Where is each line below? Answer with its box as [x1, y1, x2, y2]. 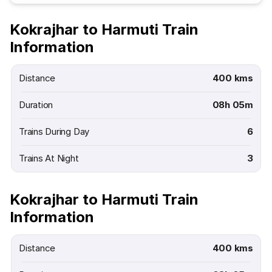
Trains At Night [19, 152, 79, 164]
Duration [19, 99, 53, 110]
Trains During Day [19, 126, 90, 137]
